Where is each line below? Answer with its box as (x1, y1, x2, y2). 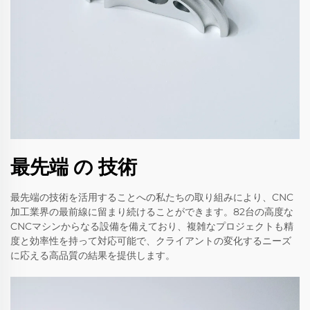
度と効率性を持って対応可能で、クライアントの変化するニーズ (10, 235, 291, 248)
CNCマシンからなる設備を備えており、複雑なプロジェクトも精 (10, 220, 293, 233)
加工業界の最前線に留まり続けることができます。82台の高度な (10, 206, 293, 219)
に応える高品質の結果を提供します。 (10, 249, 175, 262)
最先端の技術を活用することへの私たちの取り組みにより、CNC (10, 191, 293, 204)
